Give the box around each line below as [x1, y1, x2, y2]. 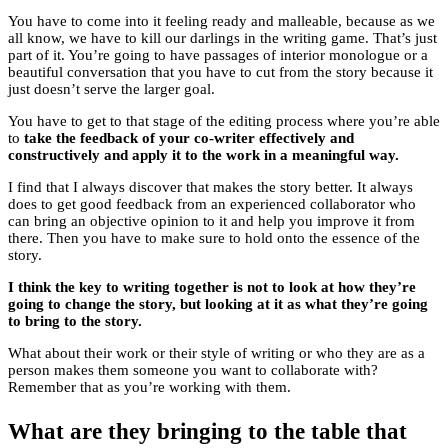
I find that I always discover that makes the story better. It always [8, 179, 413, 196]
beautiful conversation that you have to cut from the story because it [8, 64, 433, 81]
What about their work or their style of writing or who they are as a [8, 345, 425, 362]
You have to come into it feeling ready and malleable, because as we [8, 13, 435, 30]
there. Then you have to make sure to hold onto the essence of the [8, 230, 420, 247]
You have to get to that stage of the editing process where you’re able [8, 113, 440, 130]
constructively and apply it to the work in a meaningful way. [8, 147, 399, 164]
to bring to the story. [8, 313, 142, 330]
